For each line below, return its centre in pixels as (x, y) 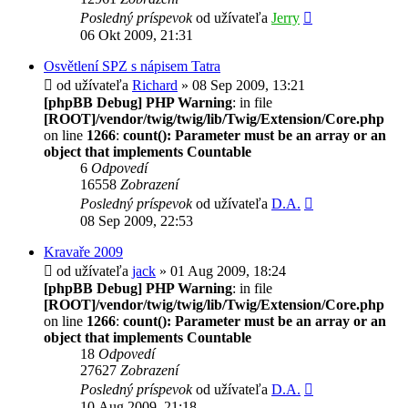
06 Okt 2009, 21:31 (137, 35)
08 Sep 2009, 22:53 (137, 220)
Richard (155, 85)
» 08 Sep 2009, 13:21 (241, 85)
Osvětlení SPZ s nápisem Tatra (132, 66)
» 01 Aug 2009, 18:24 (221, 270)
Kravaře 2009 (83, 251)
